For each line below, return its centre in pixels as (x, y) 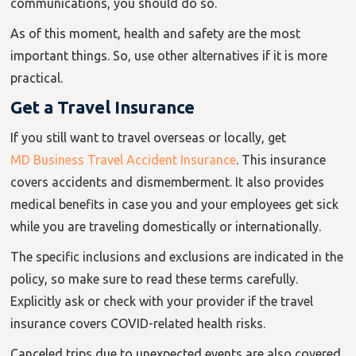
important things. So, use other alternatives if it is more (169, 56)
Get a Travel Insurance (103, 107)
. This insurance (281, 160)
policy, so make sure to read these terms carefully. (155, 279)
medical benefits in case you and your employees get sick (175, 205)
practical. (37, 78)
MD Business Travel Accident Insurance (124, 160)
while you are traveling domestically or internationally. (166, 227)
